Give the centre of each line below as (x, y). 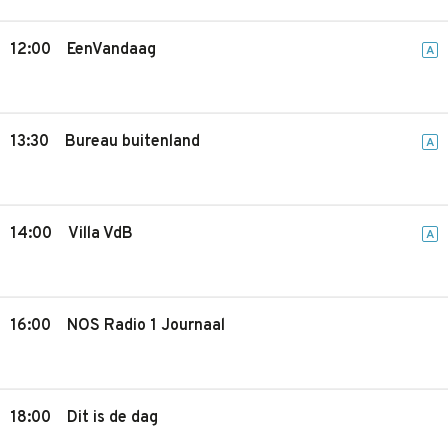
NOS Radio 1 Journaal (146, 326)
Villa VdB (100, 234)
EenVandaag (111, 50)
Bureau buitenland (132, 142)
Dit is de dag (112, 418)
